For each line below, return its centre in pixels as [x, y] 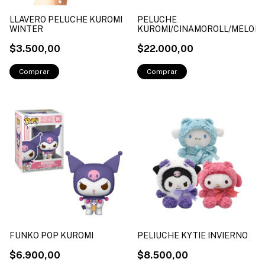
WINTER [26, 29]
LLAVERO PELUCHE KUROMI [66, 19]
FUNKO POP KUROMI [51, 235]
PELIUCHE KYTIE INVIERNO [193, 235]
